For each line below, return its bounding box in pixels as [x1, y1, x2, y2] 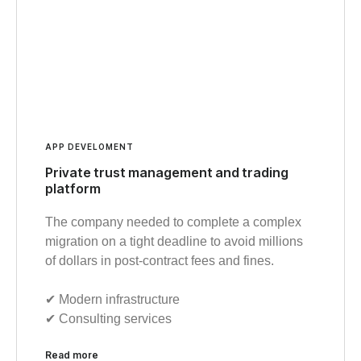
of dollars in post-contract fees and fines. [45, 253, 274, 268]
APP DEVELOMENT [45, 141, 134, 151]
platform [45, 180, 101, 197]
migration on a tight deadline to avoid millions [45, 234, 303, 248]
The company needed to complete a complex [45, 214, 301, 229]
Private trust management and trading [45, 164, 288, 180]
